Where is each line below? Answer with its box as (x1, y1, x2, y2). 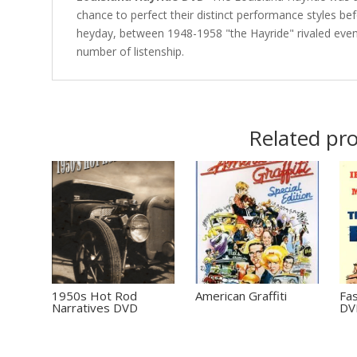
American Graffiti (195, 287, 288, 304)
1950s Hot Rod (51, 287, 137, 304)
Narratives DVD (51, 299, 138, 316)
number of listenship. (76, 43, 184, 59)
